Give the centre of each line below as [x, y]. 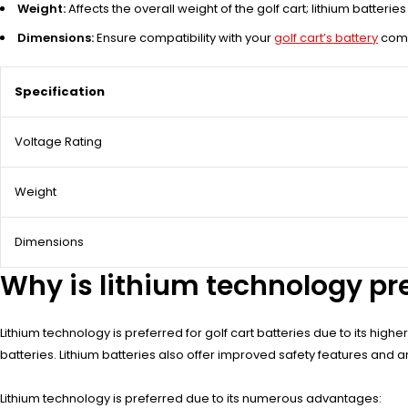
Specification [60, 91]
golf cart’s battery [326, 37]
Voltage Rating [58, 141]
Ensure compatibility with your [184, 37]
